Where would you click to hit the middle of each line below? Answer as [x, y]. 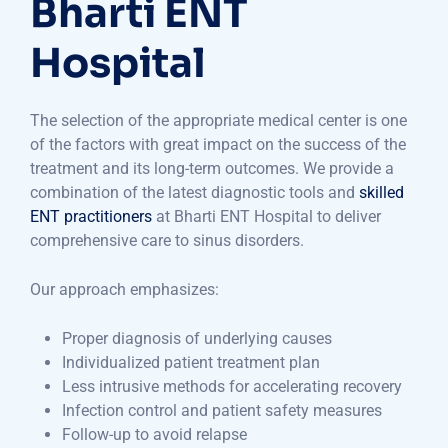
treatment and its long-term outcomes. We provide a [212, 169]
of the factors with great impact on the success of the [218, 145]
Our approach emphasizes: [124, 290]
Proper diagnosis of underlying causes [197, 339]
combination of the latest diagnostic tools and [194, 193]
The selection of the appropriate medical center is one [218, 121]
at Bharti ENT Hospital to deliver [266, 217]
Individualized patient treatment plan [191, 363]
